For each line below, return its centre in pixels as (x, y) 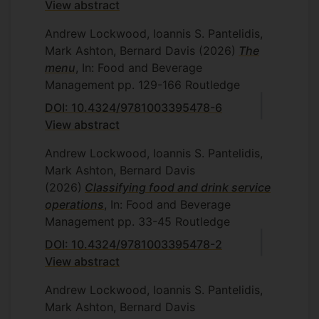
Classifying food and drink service (178, 187)
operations (74, 204)
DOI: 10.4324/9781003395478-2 (134, 244)
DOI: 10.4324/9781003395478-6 (134, 107)
